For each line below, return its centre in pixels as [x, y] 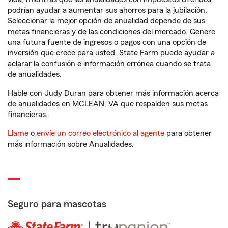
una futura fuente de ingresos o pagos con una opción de [107, 42]
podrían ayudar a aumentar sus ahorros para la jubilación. [107, 10]
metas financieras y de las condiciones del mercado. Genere [111, 32]
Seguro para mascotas [57, 204]
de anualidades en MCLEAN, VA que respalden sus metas [108, 104]
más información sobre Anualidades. [71, 144]
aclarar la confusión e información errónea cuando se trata [109, 64]
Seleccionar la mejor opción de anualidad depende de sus [106, 21]
